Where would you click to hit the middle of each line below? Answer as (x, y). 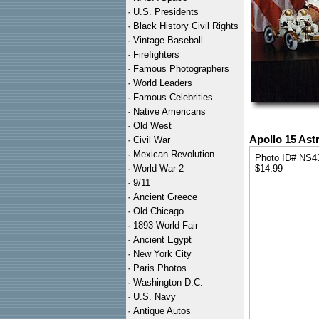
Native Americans (169, 111)
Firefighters (156, 54)
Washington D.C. (168, 282)
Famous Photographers (181, 69)
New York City (162, 254)
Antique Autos (162, 311)
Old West (152, 126)
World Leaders (163, 83)
